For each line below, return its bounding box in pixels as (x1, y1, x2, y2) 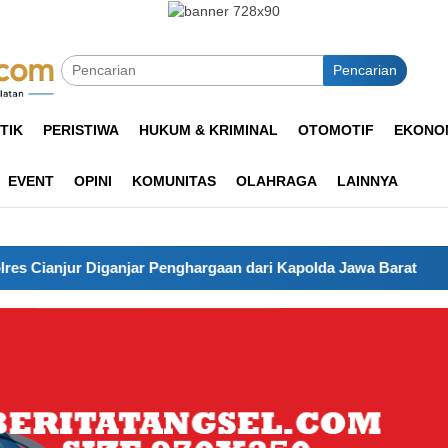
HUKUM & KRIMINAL (139, 121, 278, 138)
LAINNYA (337, 172, 398, 189)
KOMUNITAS (132, 172, 216, 189)
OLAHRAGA (236, 172, 317, 189)
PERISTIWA (43, 121, 119, 138)
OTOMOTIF (298, 121, 374, 138)
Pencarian (333, 61, 397, 78)
